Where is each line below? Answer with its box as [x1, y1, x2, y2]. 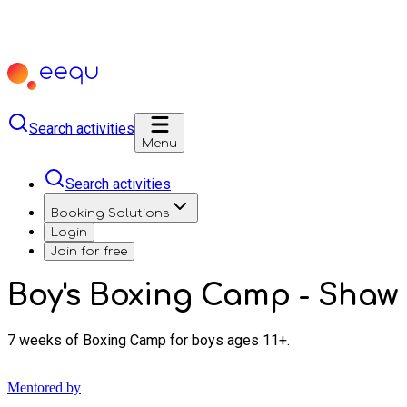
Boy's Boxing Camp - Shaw [7, 280, 398, 313]
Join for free [51, 244, 127, 258]
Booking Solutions [51, 206, 169, 220]
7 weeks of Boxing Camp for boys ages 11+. [7, 331, 290, 349]
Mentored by [7, 379, 81, 395]
